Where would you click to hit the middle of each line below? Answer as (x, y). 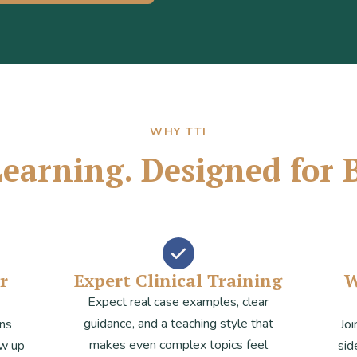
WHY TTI (178, 132)
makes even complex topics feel (178, 345)
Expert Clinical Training (178, 280)
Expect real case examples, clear (178, 302)
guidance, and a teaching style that (178, 324)
